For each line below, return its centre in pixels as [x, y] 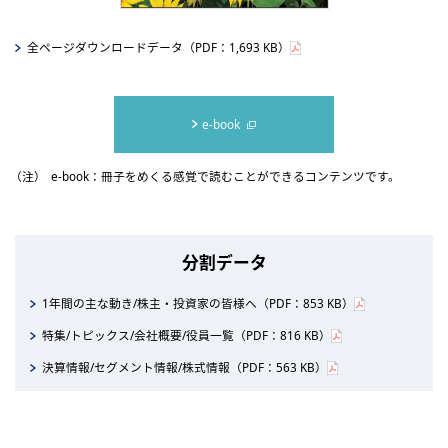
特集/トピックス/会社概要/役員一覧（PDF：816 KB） [186, 334]
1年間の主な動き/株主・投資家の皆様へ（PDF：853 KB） [197, 302]
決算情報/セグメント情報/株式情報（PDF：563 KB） [184, 366]
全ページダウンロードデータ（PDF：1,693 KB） [158, 46]
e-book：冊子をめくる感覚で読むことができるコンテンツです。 [226, 175]
